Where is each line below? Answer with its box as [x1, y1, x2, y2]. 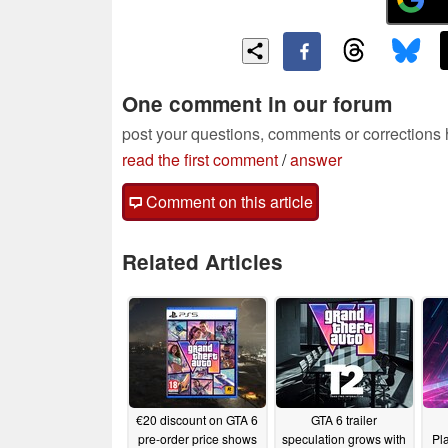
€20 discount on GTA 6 [136, 411, 258, 429]
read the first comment [122, 147, 278, 171]
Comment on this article [142, 189, 313, 213]
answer [290, 147, 342, 171]
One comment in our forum [122, 88, 392, 118]
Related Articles [122, 246, 283, 276]
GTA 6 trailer [311, 411, 377, 429]
